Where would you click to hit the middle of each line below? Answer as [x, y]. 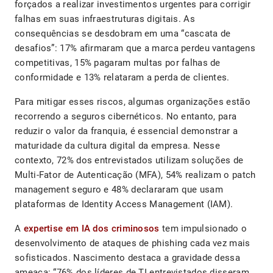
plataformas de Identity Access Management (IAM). [124, 204]
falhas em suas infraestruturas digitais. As [105, 19]
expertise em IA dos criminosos [91, 229]
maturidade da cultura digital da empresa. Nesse [118, 146]
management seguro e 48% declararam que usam [119, 190]
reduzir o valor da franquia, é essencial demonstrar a [126, 131]
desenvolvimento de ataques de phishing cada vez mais [133, 243]
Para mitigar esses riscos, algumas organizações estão [133, 102]
